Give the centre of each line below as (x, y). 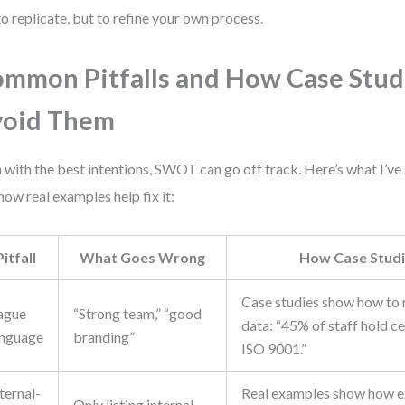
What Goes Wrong (143, 257)
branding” (104, 337)
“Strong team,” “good (138, 313)
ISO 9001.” (274, 348)
